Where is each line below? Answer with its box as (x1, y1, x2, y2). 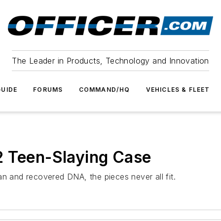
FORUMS (33, 86, 63, 93)
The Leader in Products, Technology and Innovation (12, 56, 209, 66)
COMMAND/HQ (78, 86, 130, 93)
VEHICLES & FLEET (146, 86, 210, 93)
